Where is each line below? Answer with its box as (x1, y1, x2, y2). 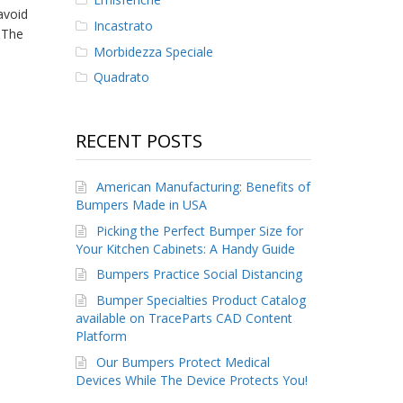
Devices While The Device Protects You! (75, 371, 308, 389)
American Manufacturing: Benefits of (95, 178, 310, 196)
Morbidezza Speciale (93, 42, 213, 60)
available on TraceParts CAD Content (75, 309, 292, 327)
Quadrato (93, 68, 149, 86)
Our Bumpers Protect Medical (95, 353, 270, 371)
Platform (75, 327, 127, 345)
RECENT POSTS (75, 129, 202, 154)
